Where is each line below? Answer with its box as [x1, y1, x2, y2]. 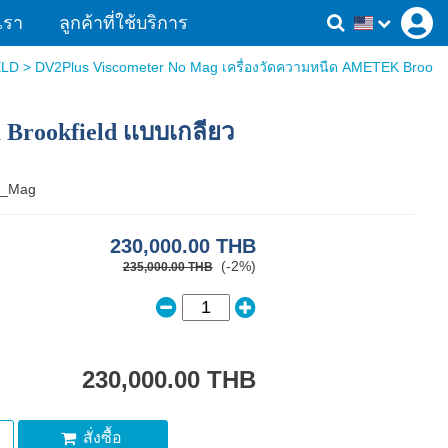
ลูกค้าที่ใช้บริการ [58, 13, 188, 33]
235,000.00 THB [122, 260, 213, 274]
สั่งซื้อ [83, 429, 123, 446]
